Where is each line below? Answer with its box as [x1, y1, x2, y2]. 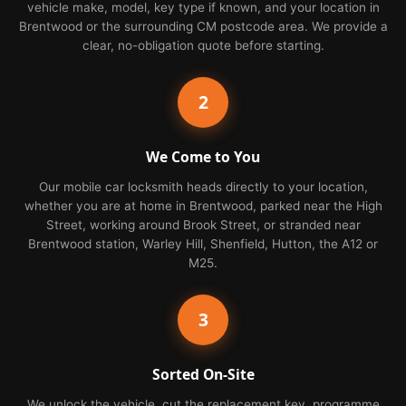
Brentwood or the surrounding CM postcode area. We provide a [18, 18, 388, 34]
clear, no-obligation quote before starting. [82, 37, 324, 53]
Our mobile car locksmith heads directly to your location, [38, 179, 368, 194]
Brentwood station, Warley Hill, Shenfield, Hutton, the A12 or [28, 236, 378, 251]
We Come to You [146, 146, 260, 167]
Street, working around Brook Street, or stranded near [45, 217, 361, 232]
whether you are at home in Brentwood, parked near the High [24, 198, 382, 213]
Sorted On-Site [151, 363, 255, 384]
